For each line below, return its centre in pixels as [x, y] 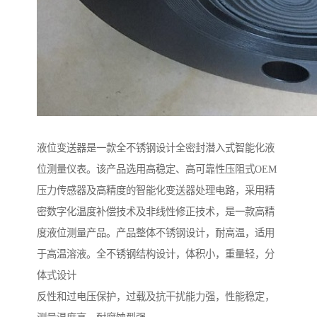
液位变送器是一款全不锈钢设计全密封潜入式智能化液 [156, 148]
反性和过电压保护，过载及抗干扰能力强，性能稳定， [156, 297]
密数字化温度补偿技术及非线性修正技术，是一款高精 [156, 212]
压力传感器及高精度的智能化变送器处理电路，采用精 [156, 191]
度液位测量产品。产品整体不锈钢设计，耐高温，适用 [156, 233]
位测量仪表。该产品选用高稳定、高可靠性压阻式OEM [157, 169]
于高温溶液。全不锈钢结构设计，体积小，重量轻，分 [156, 254]
